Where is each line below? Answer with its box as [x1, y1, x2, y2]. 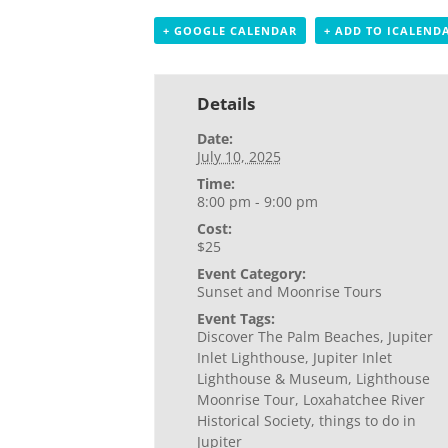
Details [196, 92, 255, 115]
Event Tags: [196, 309, 275, 328]
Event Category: [196, 264, 306, 283]
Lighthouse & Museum [196, 369, 348, 388]
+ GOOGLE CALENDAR [163, 23, 298, 38]
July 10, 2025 [196, 147, 281, 166]
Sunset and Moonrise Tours [196, 282, 382, 301]
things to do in [318, 411, 416, 430]
